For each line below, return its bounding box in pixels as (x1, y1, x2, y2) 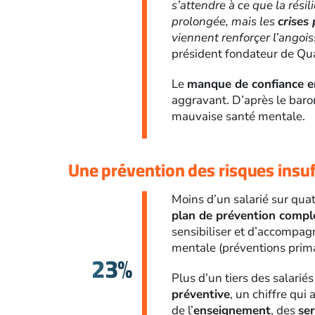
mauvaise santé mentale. (172, 108, 306, 125)
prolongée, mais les (172, 13, 278, 30)
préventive (172, 286, 231, 303)
